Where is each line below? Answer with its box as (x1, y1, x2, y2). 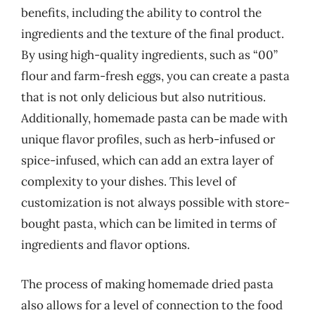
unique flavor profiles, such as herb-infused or (21, 131, 275, 147)
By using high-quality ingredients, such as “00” (21, 47, 278, 63)
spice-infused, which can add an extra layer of (21, 153, 274, 168)
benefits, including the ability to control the (21, 5, 262, 20)
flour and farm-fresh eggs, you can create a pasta (21, 68, 290, 84)
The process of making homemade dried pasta (21, 276, 274, 292)
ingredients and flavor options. (21, 237, 190, 252)
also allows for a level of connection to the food (21, 297, 283, 313)
